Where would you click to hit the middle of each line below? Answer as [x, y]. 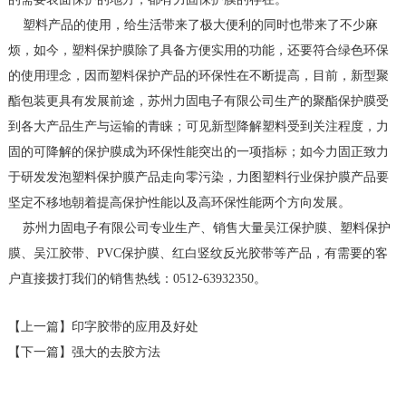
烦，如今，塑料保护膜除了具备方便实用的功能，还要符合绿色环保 [198, 51]
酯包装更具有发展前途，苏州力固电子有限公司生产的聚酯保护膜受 [198, 101]
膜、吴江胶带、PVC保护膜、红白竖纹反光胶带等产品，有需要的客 [198, 254]
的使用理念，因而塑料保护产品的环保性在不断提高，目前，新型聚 [198, 76]
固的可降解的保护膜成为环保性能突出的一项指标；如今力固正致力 [198, 152]
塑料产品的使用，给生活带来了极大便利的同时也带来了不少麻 [193, 25]
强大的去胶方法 [116, 353]
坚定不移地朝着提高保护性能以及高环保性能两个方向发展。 [179, 203]
